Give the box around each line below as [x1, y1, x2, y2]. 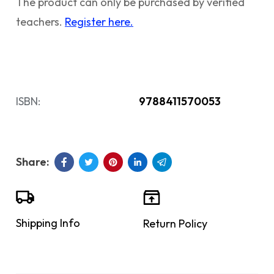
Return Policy [143, 217, 207, 231]
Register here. [65, 15, 133, 29]
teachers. [16, 15, 65, 29]
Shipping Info [16, 216, 80, 230]
